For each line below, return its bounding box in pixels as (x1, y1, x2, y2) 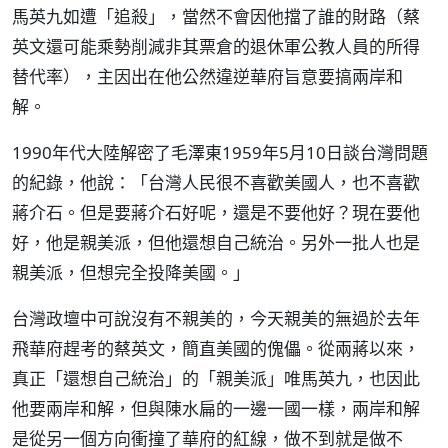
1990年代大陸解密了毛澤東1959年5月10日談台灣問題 (12, 141, 428, 164)
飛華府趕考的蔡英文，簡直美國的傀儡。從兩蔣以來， (12, 337, 420, 360)
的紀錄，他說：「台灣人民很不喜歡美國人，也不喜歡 (12, 171, 420, 194)
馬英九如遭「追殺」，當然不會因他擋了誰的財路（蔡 (12, 5, 420, 28)
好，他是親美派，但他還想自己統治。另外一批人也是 (12, 231, 420, 254)
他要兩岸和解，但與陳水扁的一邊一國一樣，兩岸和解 (12, 397, 420, 420)
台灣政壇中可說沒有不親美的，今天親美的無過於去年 (12, 307, 420, 330)
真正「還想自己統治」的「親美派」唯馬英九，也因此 (12, 367, 420, 390)
